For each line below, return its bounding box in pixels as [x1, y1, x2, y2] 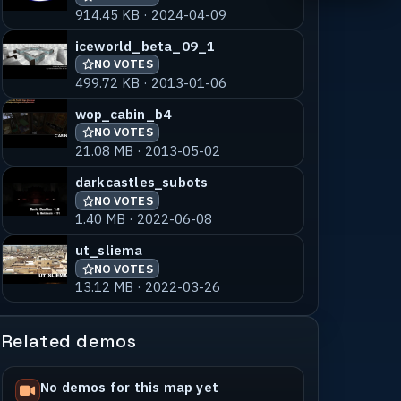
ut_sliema [74, 241, 143, 260]
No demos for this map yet [39, 377, 218, 396]
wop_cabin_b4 [74, 104, 172, 123]
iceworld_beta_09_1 [74, 36, 216, 55]
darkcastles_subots [74, 173, 209, 192]
